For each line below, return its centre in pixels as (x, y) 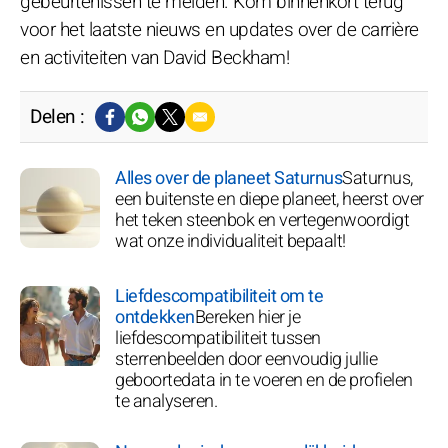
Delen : (57, 116)
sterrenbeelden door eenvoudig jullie (246, 359)
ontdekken (155, 317)
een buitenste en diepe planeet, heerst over (269, 199)
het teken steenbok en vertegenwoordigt (262, 220)
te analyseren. (166, 401)
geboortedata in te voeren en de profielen (264, 380)
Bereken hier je (247, 317)
